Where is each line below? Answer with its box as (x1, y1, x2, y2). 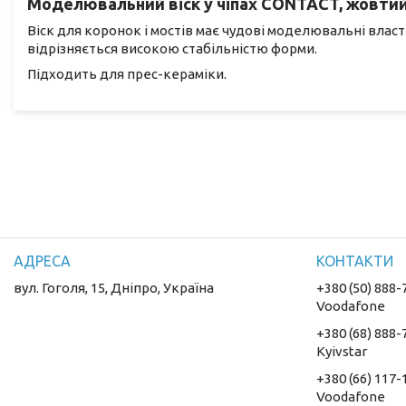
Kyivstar (316, 343, 368, 359)
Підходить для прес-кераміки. (27, 65, 227, 82)
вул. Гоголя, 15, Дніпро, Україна (14, 279, 215, 295)
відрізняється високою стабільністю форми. (27, 40, 317, 56)
